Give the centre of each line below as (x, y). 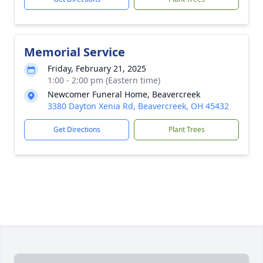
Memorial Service (75, 52)
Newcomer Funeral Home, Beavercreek (124, 94)
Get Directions (77, 129)
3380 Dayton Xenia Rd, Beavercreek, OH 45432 (138, 106)
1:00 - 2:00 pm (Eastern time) (104, 80)
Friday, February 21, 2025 (97, 68)
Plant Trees (186, 129)
